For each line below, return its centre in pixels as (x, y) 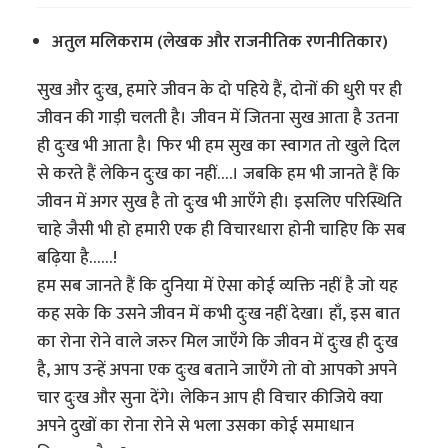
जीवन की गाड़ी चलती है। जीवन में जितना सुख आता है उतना (218, 117)
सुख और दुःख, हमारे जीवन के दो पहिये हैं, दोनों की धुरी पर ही (220, 89)
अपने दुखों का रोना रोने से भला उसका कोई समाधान (196, 425)
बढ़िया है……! (77, 257)
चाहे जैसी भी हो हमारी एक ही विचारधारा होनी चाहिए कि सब (222, 229)
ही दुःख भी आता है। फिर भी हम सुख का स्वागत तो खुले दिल (219, 145)
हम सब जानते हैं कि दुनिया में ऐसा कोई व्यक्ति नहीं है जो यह (218, 285)
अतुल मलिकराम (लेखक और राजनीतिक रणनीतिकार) (220, 41)
